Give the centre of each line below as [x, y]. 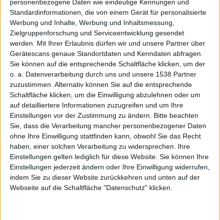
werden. [22, 43]
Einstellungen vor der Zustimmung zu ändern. [81, 115]
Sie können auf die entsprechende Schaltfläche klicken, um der [108, 64]
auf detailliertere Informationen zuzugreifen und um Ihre [96, 105]
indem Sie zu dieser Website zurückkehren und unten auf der [105, 177]
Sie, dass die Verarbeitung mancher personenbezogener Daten [108, 125]
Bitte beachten [176, 115]
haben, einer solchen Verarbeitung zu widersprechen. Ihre [100, 146]
